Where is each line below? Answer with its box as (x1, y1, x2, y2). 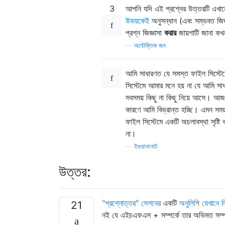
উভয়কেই (126, 15, 149, 26)
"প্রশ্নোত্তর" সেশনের (102, 197, 161, 208)
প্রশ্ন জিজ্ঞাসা (126, 27, 164, 38)
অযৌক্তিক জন (134, 41, 166, 49)
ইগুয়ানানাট (134, 142, 157, 150)
